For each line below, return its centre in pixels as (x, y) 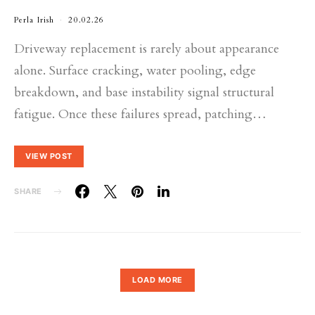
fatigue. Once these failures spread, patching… (140, 114)
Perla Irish (34, 20)
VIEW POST (49, 156)
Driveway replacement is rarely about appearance (147, 49)
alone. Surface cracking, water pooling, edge (135, 71)
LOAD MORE (157, 280)
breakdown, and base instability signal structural (144, 92)
